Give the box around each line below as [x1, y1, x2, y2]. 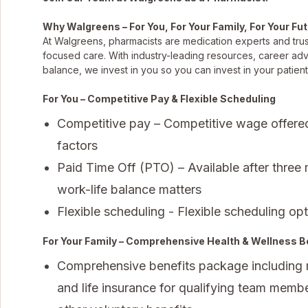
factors [57, 137, 98, 153]
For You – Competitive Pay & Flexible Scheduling [43, 92, 276, 104]
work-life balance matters [57, 181, 201, 197]
